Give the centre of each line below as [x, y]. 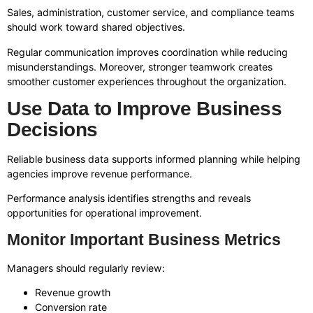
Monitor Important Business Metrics [144, 239]
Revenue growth [73, 293]
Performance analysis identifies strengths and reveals [129, 198]
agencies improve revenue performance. [100, 174]
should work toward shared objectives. [96, 27]
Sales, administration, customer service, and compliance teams [151, 13]
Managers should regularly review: [86, 268]
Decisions [52, 130]
